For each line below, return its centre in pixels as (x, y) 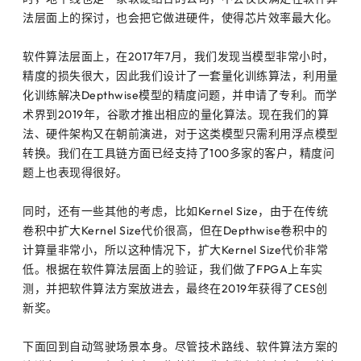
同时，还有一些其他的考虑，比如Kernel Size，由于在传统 (175, 211)
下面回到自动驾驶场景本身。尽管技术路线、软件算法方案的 (180, 346)
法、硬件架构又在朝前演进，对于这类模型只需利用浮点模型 (180, 133)
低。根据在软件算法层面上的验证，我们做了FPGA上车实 (173, 269)
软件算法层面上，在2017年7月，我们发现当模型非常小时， (178, 56)
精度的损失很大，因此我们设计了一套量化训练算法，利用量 (180, 75)
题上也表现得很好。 (75, 172)
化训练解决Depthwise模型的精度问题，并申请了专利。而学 (180, 95)
